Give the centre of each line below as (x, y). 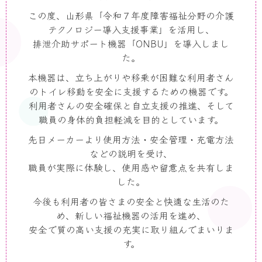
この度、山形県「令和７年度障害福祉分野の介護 (131, 15)
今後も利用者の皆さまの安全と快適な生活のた (131, 201)
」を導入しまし (196, 43)
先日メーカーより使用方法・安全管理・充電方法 (131, 139)
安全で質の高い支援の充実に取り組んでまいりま (131, 229)
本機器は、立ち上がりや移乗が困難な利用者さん (131, 77)
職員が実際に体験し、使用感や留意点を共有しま (131, 167)
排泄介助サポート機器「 (84, 43)
